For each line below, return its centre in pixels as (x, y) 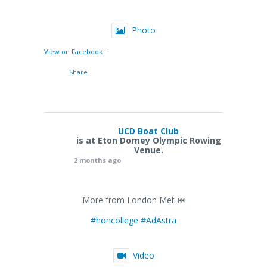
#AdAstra (159, 220)
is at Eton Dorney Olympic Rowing (148, 140)
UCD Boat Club (148, 131)
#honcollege (114, 220)
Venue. (148, 150)
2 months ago (97, 160)
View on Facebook (73, 51)
